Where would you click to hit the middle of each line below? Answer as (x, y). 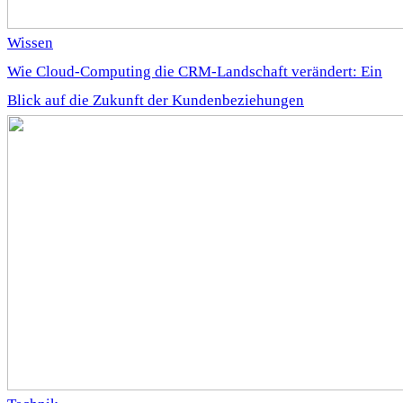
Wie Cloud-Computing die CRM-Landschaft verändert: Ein (195, 71)
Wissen (30, 42)
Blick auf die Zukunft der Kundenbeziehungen (156, 100)
